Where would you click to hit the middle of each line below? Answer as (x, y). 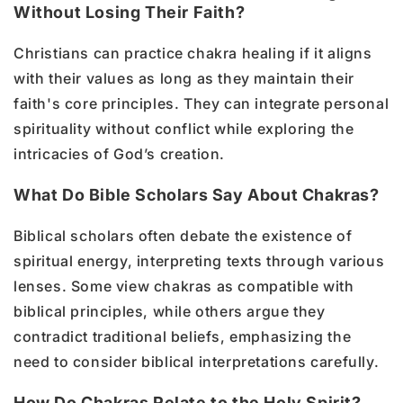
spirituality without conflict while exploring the (184, 128)
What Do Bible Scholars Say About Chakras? (197, 194)
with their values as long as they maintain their (184, 78)
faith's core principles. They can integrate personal (201, 103)
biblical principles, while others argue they (170, 311)
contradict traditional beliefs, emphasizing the (183, 336)
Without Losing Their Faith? (130, 12)
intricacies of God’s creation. (120, 153)
